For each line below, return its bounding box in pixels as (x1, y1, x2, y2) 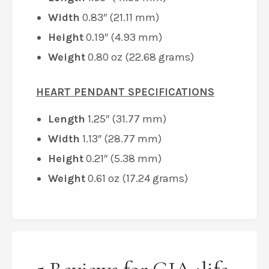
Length (48, 112, 85, 126)
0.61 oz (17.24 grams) (85, 172, 188, 186)
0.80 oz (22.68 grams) (85, 50, 194, 64)
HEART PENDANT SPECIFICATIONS (36, 85, 214, 99)
